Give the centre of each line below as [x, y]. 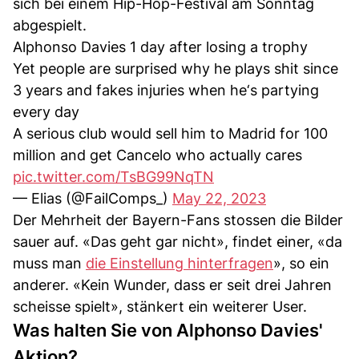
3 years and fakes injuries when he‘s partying [166, 90]
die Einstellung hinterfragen [179, 263]
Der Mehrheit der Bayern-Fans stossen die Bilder [178, 220]
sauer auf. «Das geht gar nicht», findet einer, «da [177, 241]
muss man [49, 263]
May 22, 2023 [219, 198]
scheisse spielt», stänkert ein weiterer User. [160, 306]
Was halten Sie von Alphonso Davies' [168, 330]
